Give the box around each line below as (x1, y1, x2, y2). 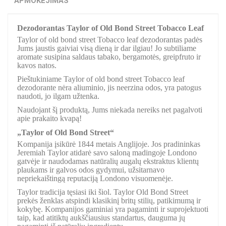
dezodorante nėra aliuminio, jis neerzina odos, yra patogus (17, 83, 201, 92)
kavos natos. (17, 61, 56, 70)
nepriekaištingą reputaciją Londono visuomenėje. (17, 174, 173, 183)
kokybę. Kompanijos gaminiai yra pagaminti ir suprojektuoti (17, 204, 208, 213)
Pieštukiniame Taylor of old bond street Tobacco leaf (17, 74, 185, 83)
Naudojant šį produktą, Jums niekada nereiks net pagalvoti (17, 105, 202, 114)
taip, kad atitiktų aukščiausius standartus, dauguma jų (17, 213, 185, 222)
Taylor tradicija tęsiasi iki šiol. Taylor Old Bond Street (17, 187, 188, 196)
